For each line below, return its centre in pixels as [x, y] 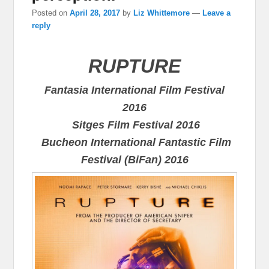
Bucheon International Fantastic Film [136, 142]
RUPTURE [134, 66]
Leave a [217, 13]
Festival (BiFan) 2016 [134, 159]
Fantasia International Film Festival [134, 90]
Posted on [51, 13]
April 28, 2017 [95, 13]
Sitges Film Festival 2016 [134, 125]
